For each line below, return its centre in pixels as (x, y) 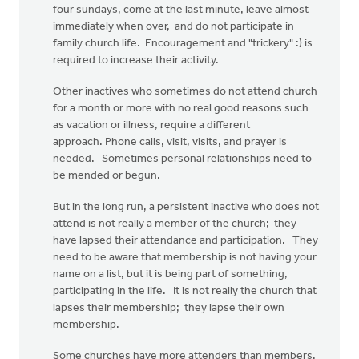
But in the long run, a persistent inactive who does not (186, 207)
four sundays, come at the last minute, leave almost (181, 10)
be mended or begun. (108, 176)
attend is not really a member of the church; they (175, 224)
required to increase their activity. (137, 61)
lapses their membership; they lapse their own (169, 308)
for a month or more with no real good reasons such (181, 109)
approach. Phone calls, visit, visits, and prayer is (170, 142)
